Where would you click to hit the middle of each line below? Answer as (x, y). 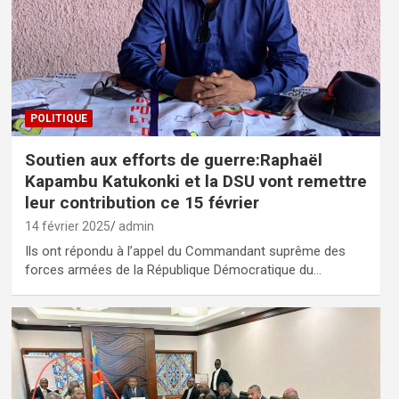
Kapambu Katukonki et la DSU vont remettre (195, 181)
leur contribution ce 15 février (142, 202)
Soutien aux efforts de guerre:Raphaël (173, 159)
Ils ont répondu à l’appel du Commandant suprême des (185, 251)
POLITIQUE (58, 118)
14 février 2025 (67, 226)
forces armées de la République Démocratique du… (173, 269)
